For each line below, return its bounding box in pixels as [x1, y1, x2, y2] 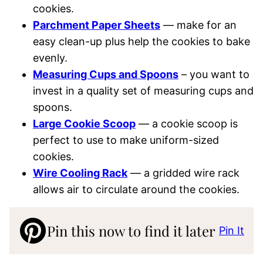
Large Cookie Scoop [33, 117, 136, 130]
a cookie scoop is [149, 117, 238, 130]
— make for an [160, 19, 237, 31]
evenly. [33, 52, 68, 64]
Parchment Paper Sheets [33, 19, 160, 31]
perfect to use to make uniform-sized [33, 134, 219, 146]
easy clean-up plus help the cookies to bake [33, 35, 250, 48]
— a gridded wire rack [127, 167, 240, 179]
